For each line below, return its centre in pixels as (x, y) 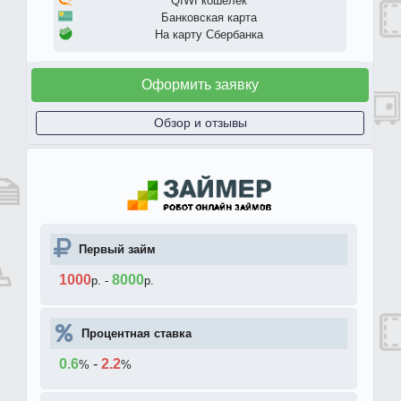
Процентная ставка (137, 333)
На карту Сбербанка (209, 35)
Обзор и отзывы (200, 123)
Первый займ (117, 249)
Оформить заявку (200, 85)
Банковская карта (209, 18)
